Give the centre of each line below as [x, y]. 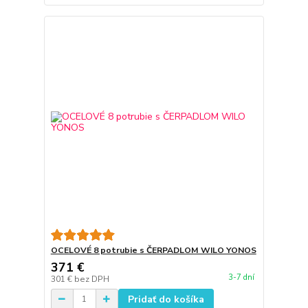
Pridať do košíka [166, 299]
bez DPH [91, 279]
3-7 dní [241, 278]
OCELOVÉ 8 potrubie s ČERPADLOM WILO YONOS [153, 250]
